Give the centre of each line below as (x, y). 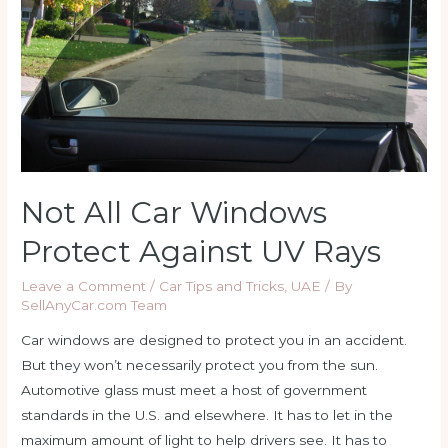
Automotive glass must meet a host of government (194, 390)
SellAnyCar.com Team (94, 304)
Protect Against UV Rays (201, 251)
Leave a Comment (84, 285)
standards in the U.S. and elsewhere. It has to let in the (207, 415)
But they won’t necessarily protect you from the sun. (200, 365)
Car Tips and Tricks (222, 285)
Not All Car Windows (174, 212)
